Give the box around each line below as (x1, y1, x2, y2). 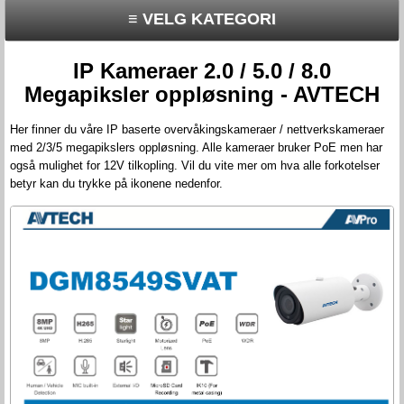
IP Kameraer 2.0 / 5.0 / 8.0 (73, 58, 331, 83)
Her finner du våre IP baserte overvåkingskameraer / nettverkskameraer (10, 122, 384, 136)
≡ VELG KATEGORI (128, 9, 276, 28)
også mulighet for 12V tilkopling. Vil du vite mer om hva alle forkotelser (10, 158, 380, 172)
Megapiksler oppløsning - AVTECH (24, 81, 380, 106)
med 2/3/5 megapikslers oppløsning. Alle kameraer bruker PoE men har (10, 140, 382, 154)
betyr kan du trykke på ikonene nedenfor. (10, 176, 223, 190)
